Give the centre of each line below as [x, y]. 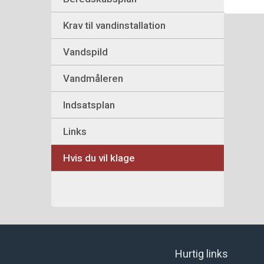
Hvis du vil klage [99, 158]
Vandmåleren [93, 78]
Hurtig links [202, 254]
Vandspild [85, 52]
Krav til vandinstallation [114, 25]
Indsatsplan [89, 105]
